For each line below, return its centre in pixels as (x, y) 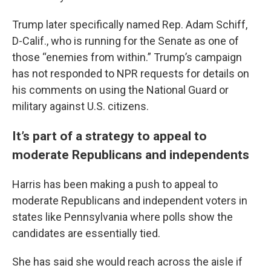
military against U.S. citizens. (80, 106)
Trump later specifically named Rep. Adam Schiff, (130, 24)
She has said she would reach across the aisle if (127, 262)
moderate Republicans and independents (131, 155)
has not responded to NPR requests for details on (131, 73)
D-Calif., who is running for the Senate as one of (126, 41)
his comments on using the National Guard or (120, 90)
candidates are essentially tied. (86, 233)
